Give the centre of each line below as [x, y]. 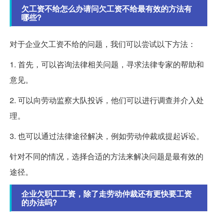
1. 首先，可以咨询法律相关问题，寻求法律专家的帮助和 [107, 64]
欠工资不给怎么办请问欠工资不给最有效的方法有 [107, 9]
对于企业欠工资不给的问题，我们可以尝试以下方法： [103, 44]
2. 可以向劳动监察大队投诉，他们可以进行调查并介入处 [107, 100]
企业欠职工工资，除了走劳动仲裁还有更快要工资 [107, 194]
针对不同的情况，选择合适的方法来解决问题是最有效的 [107, 156]
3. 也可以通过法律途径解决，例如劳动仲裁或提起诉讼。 [107, 136]
